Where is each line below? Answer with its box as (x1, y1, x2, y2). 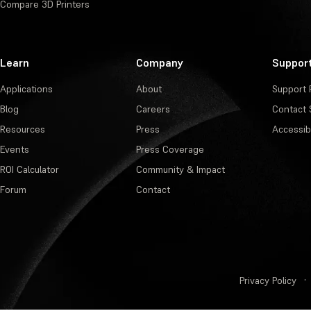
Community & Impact (136, 163, 225, 176)
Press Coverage (136, 143, 204, 155)
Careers (136, 103, 170, 115)
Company (136, 56, 183, 69)
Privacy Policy (239, 274, 296, 287)
